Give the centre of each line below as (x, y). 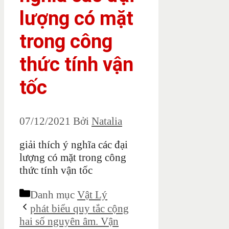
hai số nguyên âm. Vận (69, 222)
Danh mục (54, 195)
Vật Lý (92, 195)
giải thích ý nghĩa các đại (74, 145)
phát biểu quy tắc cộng (79, 209)
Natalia (107, 121)
